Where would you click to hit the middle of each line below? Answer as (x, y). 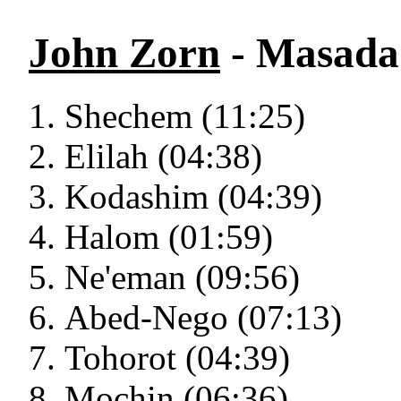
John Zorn (124, 53)
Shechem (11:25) (185, 116)
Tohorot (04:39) (177, 358)
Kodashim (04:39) (193, 197)
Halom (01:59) (169, 237)
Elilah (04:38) (163, 157)
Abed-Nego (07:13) (203, 318)
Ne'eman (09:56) (182, 277)
